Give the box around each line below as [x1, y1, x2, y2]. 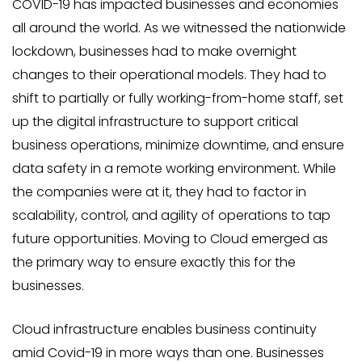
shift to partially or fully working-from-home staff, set [12, 89, 343, 107]
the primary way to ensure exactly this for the [12, 253, 296, 271]
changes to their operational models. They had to [12, 65, 326, 84]
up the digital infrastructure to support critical [12, 112, 298, 131]
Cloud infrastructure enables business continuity [12, 320, 317, 339]
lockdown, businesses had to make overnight [12, 42, 297, 61]
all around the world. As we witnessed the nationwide [12, 19, 346, 37]
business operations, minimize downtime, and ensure [12, 136, 344, 154]
